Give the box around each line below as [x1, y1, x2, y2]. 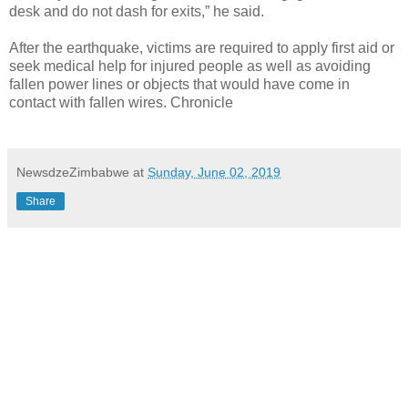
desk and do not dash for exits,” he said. [9, 3, 264, 19]
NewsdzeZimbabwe [16, 164, 129, 179]
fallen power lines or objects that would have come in [9, 76, 350, 92]
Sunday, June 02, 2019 [148, 164, 280, 179]
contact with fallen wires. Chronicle [9, 94, 233, 110]
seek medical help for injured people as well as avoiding [9, 57, 371, 74]
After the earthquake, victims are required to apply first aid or [9, 39, 394, 56]
